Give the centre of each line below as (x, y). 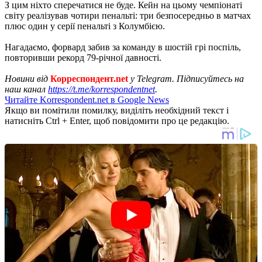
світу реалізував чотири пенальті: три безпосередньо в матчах (128, 15)
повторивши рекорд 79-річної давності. (83, 57)
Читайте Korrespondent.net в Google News (87, 99)
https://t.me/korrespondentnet (101, 89)
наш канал (26, 89)
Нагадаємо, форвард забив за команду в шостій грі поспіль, (123, 47)
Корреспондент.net (89, 78)
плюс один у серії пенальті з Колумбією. (85, 26)
